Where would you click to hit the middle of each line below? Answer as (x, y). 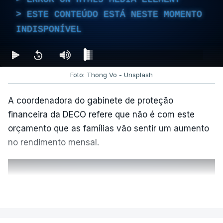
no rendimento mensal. (54, 142)
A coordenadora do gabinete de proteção (91, 100)
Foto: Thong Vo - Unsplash (111, 74)
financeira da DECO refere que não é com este (101, 114)
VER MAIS (111, 189)
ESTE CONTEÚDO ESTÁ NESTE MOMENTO (114, 14)
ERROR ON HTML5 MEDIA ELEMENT (104, 205)
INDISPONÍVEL (49, 29)
